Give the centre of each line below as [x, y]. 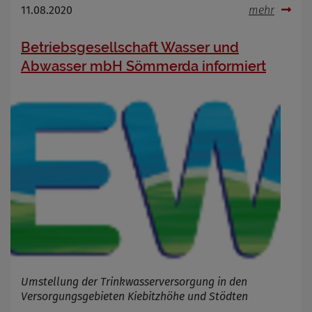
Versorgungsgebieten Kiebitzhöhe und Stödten [134, 296]
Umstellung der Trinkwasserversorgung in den [134, 281]
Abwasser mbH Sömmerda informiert [143, 66]
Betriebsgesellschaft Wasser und [130, 47]
